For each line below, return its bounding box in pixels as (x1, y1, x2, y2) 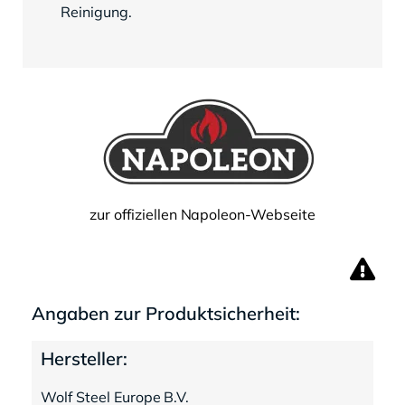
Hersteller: (41, 347, 127, 371)
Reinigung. (61, 3, 132, 22)
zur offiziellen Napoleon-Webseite (89, 205, 316, 224)
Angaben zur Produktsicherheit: (32, 302, 300, 325)
